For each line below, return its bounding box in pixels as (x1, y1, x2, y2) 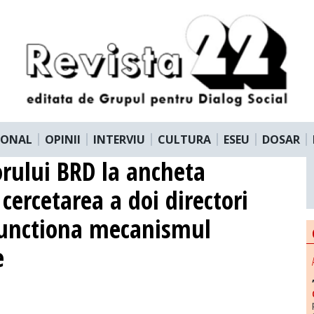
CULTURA (158, 131, 211, 147)
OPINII (45, 131, 81, 147)
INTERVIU (93, 131, 145, 147)
